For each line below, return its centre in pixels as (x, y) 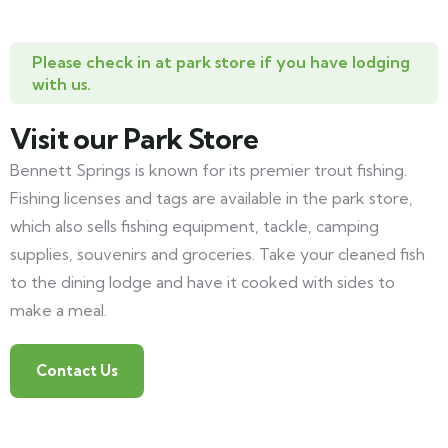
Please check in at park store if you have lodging (221, 62)
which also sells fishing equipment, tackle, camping (194, 226)
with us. (61, 84)
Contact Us (77, 371)
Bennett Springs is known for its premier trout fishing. (208, 170)
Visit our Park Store (134, 139)
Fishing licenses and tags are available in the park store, (211, 198)
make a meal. (58, 310)
